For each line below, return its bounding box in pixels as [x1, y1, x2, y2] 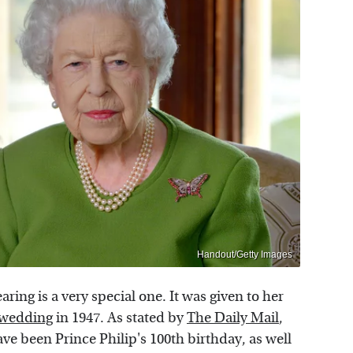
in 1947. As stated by [53, 310, 187, 327]
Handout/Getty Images [197, 249, 292, 261]
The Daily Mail [187, 310, 279, 327]
